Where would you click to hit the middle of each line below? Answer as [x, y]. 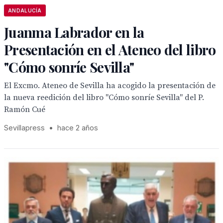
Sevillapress [24, 128]
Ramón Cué [25, 110]
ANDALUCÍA [25, 10]
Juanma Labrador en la [74, 32]
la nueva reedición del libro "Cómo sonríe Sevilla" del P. [104, 98]
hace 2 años [78, 128]
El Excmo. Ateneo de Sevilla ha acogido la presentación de [110, 86]
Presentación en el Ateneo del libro [110, 50]
